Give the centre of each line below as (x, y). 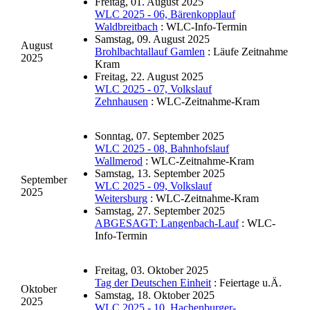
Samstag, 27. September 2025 (160, 211)
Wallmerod (119, 161)
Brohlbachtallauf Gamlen (150, 52)
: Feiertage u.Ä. (246, 283)
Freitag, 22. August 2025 (149, 77)
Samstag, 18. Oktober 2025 (155, 295)
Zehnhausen (121, 102)
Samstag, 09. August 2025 (152, 39)
